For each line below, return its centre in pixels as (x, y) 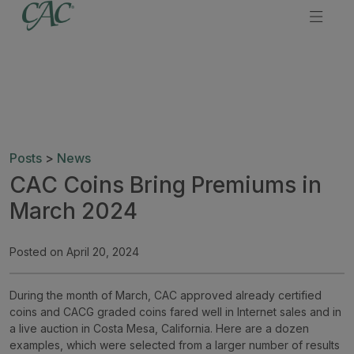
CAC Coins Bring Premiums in (166, 185)
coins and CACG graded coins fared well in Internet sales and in (175, 311)
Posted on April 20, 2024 (74, 251)
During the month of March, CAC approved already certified (166, 295)
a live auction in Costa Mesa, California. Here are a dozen (159, 328)
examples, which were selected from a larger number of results (175, 345)
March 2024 (73, 211)
